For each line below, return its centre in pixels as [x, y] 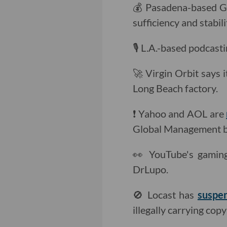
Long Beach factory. [175, 88]
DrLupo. [150, 169]
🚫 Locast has [165, 195]
